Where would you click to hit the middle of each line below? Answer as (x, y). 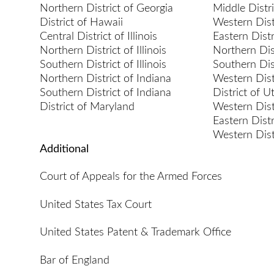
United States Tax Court (96, 205)
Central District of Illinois (98, 36)
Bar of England (75, 260)
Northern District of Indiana (106, 79)
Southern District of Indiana (106, 93)
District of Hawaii (81, 22)
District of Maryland (87, 107)
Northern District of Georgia (106, 8)
